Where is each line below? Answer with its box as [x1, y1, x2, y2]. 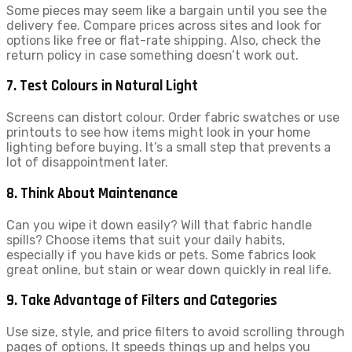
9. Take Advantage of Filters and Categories [6, 291, 277, 310]
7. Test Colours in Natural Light [6, 77, 198, 96]
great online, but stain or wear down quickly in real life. [6, 262, 332, 277]
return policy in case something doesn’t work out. [6, 47, 299, 63]
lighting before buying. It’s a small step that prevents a [6, 140, 331, 156]
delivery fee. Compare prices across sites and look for [6, 17, 321, 33]
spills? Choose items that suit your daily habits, [6, 232, 285, 247]
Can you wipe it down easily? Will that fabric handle [6, 217, 312, 233]
